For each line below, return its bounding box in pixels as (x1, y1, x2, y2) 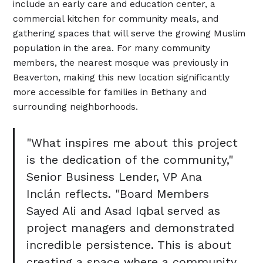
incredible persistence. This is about (26, 238, 231, 252)
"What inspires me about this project (26, 136, 238, 150)
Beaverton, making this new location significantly (13, 71, 230, 83)
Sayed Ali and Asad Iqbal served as (26, 204, 220, 218)
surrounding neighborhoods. (13, 100, 139, 112)
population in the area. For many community (13, 42, 211, 53)
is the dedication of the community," (26, 153, 233, 167)
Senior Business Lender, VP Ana (26, 170, 202, 184)
